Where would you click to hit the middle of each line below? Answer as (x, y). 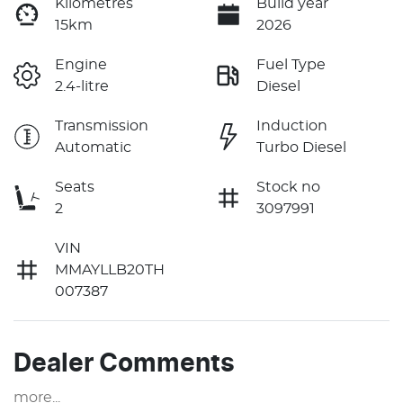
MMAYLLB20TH (110, 269)
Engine (81, 64)
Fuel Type (291, 64)
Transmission (102, 125)
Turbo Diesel (301, 147)
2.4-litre (82, 86)
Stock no (288, 187)
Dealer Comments (124, 364)
